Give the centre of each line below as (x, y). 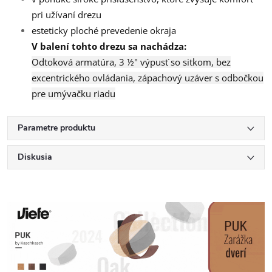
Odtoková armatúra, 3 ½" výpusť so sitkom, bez (131, 62)
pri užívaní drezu (66, 14)
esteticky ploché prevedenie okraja (104, 30)
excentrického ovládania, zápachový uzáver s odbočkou (148, 77)
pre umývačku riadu (73, 93)
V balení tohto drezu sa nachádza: (109, 46)
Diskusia (35, 157)
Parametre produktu (56, 127)
